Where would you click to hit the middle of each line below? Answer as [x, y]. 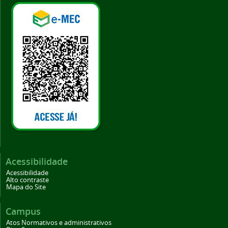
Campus [23, 211]
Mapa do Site [26, 187]
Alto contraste [27, 180]
